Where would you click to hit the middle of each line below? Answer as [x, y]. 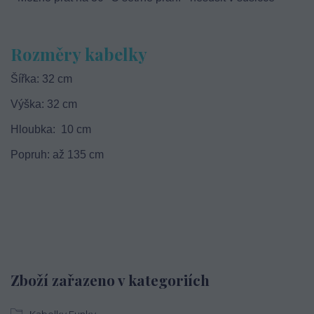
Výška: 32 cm [44, 104]
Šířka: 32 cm [41, 79]
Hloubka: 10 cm [51, 129]
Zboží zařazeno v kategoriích [110, 280]
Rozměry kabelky [79, 54]
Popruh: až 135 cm [57, 155]
